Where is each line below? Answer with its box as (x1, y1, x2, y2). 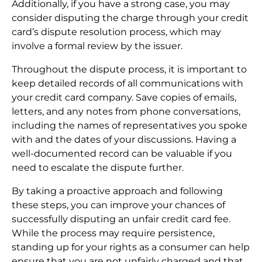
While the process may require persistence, (12, 227, 215, 239)
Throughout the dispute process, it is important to (12, 64, 247, 75)
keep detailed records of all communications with (12, 78, 243, 89)
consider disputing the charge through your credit (12, 12, 249, 24)
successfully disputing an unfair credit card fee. (12, 213, 230, 225)
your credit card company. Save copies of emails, (12, 92, 236, 104)
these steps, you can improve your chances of (12, 199, 225, 211)
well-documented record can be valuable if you (12, 148, 232, 160)
